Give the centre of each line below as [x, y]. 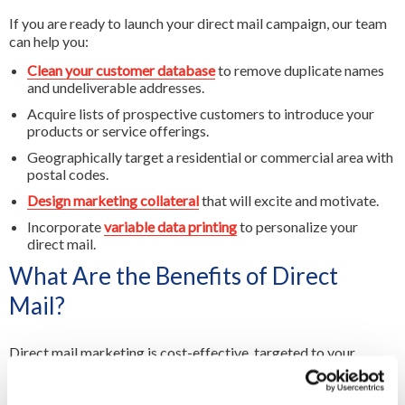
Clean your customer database [121, 70]
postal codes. [68, 174]
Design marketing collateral [113, 200]
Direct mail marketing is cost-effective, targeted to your [182, 352]
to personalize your [297, 226]
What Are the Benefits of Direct [174, 276]
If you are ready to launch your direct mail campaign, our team [198, 23]
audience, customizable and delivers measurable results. [181, 370]
